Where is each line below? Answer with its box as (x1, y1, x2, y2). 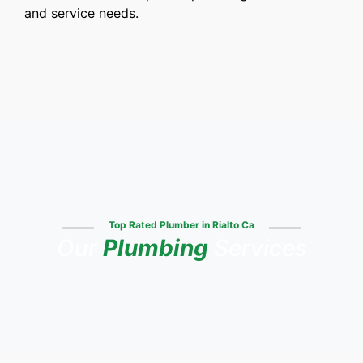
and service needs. (24, 5, 139, 22)
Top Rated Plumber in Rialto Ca (106, 219, 257, 232)
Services (207, 234, 307, 263)
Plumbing (102, 234, 208, 263)
